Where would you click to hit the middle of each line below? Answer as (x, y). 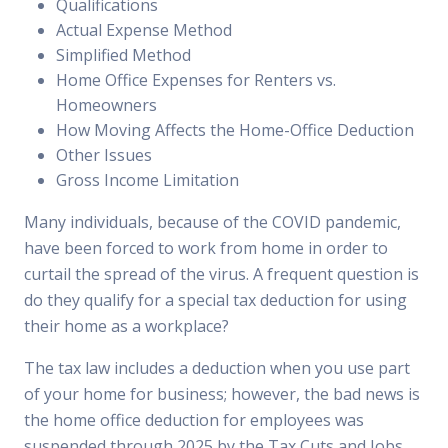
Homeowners (106, 105)
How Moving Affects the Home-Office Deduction (235, 130)
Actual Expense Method (144, 30)
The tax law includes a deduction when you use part (217, 368)
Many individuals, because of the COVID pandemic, (212, 222)
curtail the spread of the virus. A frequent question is (221, 274)
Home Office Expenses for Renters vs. (196, 80)
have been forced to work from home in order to (206, 248)
